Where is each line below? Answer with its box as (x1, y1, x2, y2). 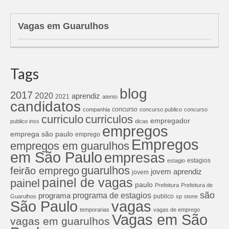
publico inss (10, 118, 39, 124)
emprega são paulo (10, 129, 73, 138)
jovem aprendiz (151, 167, 202, 176)
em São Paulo (10, 149, 102, 166)
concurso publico (140, 106, 182, 112)
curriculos (85, 112, 133, 126)
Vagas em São (112, 211, 208, 228)
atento (102, 93, 118, 100)
